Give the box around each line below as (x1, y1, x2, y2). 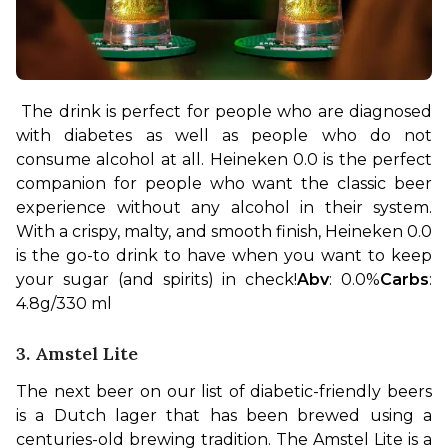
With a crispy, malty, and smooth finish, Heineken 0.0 (16, 221, 432, 241)
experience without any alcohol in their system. (16, 197, 432, 217)
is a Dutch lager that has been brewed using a (16, 405, 432, 425)
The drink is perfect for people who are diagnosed (21, 101, 433, 121)
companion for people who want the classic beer (16, 173, 432, 193)
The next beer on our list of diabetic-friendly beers (16, 381, 432, 401)
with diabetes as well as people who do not (16, 125, 432, 145)
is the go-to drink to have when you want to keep (16, 245, 432, 265)
